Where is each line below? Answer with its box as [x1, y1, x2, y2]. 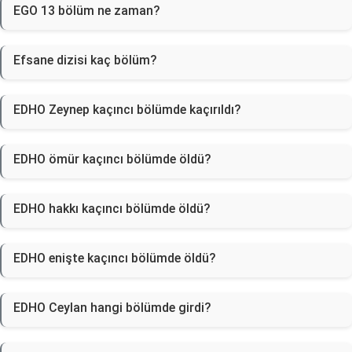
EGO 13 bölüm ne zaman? [13, 3, 160, 18]
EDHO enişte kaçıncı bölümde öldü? [13, 251, 216, 266]
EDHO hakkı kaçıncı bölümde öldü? [13, 201, 211, 216]
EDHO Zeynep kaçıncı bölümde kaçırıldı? [13, 102, 241, 117]
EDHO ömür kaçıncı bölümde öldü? [13, 152, 211, 167]
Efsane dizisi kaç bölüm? [13, 53, 157, 68]
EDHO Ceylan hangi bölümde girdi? [13, 300, 211, 315]
